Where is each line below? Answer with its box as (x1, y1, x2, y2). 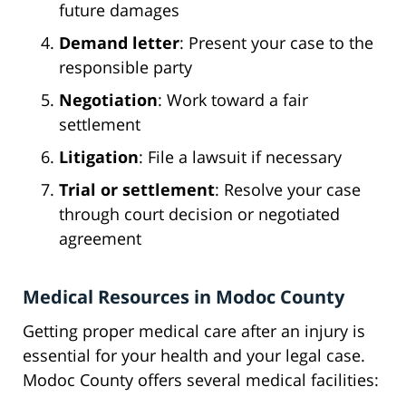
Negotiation (59, 89, 158, 111)
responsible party (59, 56, 192, 79)
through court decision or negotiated (59, 203, 340, 226)
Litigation (59, 146, 139, 169)
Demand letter (59, 32, 179, 54)
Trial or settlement (59, 179, 215, 201)
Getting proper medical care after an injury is (23, 320, 365, 343)
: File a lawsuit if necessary (139, 146, 342, 169)
